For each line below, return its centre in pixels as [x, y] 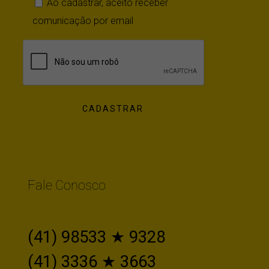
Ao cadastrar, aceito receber [107, 9]
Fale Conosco [66, 192]
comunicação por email [83, 27]
